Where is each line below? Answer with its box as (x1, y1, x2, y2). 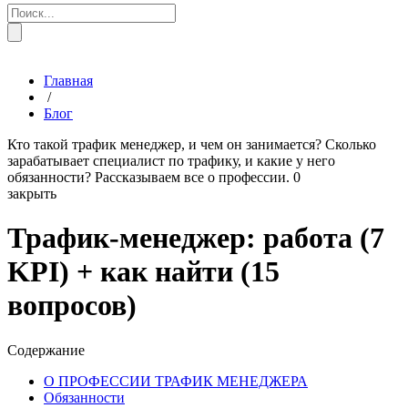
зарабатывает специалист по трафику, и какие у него (7, 152, 335, 168)
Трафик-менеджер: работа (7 (7, 221, 384, 255)
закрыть (7, 185, 56, 201)
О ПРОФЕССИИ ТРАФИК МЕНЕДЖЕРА (44, 372, 308, 389)
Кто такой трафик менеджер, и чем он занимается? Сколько (7, 136, 376, 152)
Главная (44, 72, 93, 88)
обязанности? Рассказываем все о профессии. (7, 168, 290, 185)
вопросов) (7, 289, 137, 322)
